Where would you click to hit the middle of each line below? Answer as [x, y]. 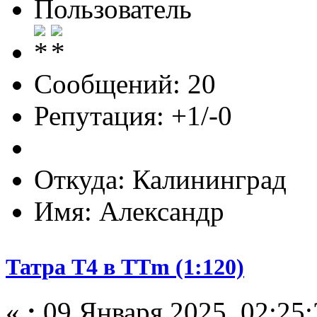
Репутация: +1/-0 [133, 115]
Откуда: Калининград [160, 179]
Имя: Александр [129, 211]
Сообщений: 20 [125, 83]
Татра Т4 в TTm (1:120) [125, 267]
